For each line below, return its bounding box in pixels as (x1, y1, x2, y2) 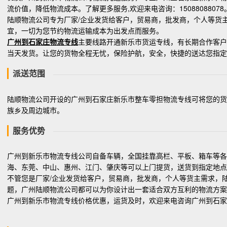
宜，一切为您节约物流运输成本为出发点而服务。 (7, 25, 163, 36)
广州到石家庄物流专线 (7, 36, 78, 47)
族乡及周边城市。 (7, 104, 64, 115)
